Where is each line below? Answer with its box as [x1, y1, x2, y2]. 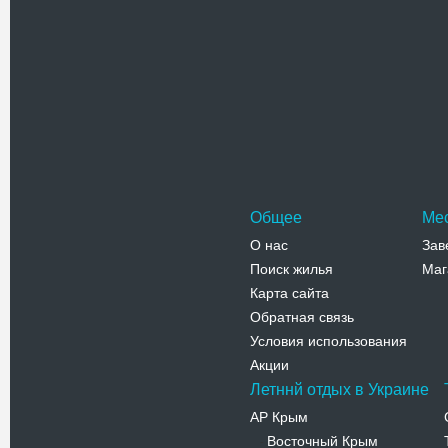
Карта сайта [250, 285, 329, 301]
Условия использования [250, 333, 407, 349]
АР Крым [250, 409, 308, 425]
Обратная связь [250, 309, 354, 325]
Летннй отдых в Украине [250, 381, 429, 398]
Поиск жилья [250, 261, 333, 277]
